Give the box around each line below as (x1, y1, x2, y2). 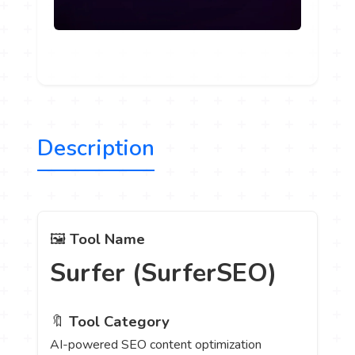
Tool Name (70, 228, 146, 250)
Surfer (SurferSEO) (50, 255, 277, 290)
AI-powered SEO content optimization (50, 335, 262, 353)
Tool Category (69, 311, 170, 332)
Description (37, 132, 155, 163)
